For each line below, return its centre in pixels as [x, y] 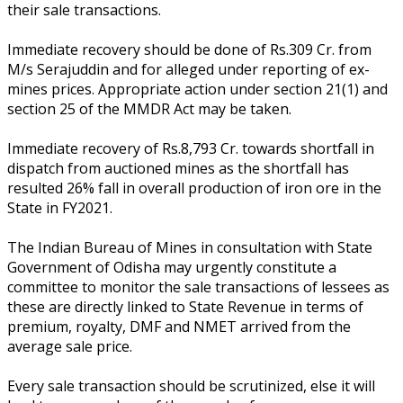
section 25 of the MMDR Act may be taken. [149, 108]
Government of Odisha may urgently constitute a [172, 267]
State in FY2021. [60, 207]
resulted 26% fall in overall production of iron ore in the [194, 188]
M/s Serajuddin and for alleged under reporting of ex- [188, 69]
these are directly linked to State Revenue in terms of [185, 306]
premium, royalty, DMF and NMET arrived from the [179, 326]
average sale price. [70, 346]
